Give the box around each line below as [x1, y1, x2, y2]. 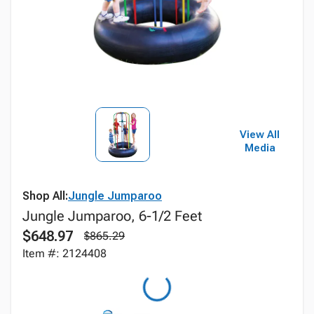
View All [240, 128, 280, 141]
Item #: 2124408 [22, 247, 107, 260]
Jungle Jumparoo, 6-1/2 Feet [22, 207, 202, 224]
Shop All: [22, 189, 68, 203]
